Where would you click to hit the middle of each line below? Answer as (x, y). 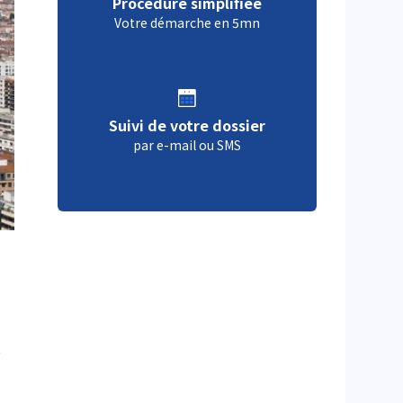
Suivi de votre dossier (187, 125)
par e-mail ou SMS (187, 144)
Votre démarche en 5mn (187, 22)
